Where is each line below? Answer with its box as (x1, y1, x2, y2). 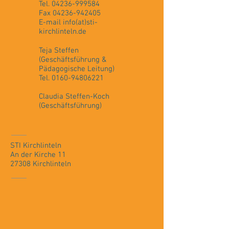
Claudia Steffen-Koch (39, 92, 109, 101)
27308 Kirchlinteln (10, 159, 71, 169)
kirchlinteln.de (39, 27, 86, 36)
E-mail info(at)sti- (39, 18, 98, 27)
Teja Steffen (39, 46, 79, 55)
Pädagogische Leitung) (39, 64, 114, 74)
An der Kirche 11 (10, 150, 66, 159)
